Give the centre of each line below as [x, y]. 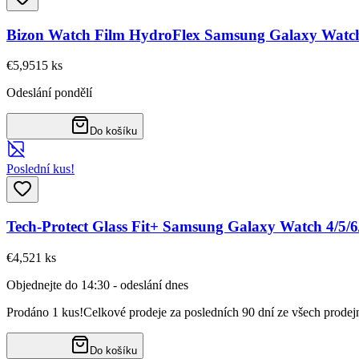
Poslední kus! [40, 169]
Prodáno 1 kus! [45, 312]
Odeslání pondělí [49, 93]
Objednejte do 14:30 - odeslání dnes [97, 284]
